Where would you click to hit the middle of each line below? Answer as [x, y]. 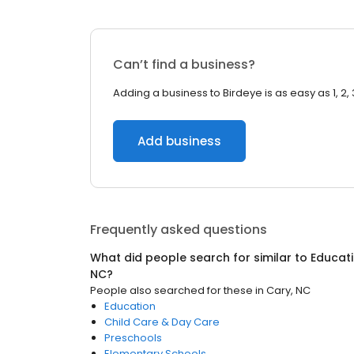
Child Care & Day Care [162, 322]
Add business [179, 141]
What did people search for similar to [200, 258]
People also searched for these [171, 290]
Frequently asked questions [179, 230]
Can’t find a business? [184, 64]
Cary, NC [288, 290]
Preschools [133, 338]
